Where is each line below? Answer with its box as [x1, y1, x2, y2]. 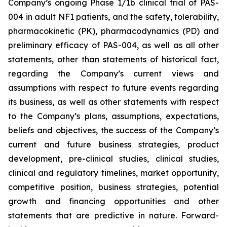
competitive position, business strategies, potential [8, 182, 219, 192]
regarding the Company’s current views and [8, 68, 219, 79]
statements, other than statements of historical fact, [8, 54, 219, 64]
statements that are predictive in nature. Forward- [8, 210, 219, 220]
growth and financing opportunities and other [8, 196, 219, 206]
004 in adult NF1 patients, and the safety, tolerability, [8, 12, 219, 22]
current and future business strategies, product [8, 139, 219, 149]
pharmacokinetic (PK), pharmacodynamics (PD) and [8, 26, 219, 36]
